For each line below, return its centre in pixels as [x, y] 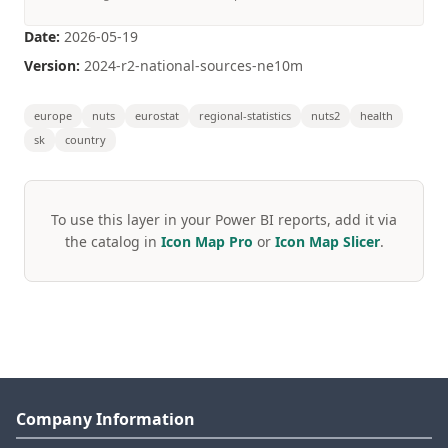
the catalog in [112, 241]
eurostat [157, 115]
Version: [52, 65]
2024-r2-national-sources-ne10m [191, 65]
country [85, 139]
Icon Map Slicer [327, 241]
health [376, 115]
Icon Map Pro [206, 241]
